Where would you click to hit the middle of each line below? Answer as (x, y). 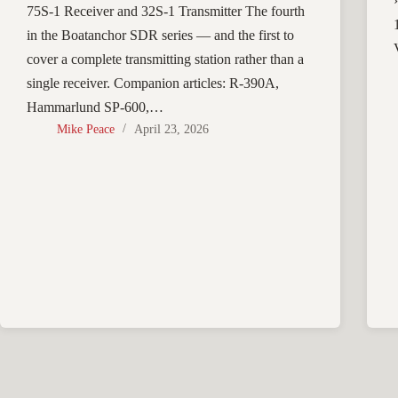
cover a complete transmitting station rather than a (165, 60)
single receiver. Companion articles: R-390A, (153, 84)
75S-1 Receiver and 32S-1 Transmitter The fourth (166, 12)
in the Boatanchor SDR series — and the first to (160, 36)
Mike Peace (86, 130)
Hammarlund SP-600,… (95, 107)
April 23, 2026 (171, 130)
